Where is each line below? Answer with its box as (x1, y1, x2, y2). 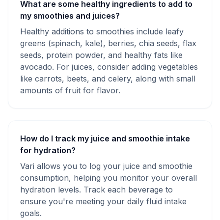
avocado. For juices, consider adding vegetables (20, 62, 198, 72)
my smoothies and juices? (20, 11, 120, 21)
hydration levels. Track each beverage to (20, 185, 173, 194)
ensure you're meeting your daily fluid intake (20, 196, 187, 206)
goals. (20, 208, 42, 218)
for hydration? (20, 145, 76, 155)
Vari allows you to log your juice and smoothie (20, 161, 192, 171)
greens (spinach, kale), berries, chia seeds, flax (20, 38, 196, 48)
